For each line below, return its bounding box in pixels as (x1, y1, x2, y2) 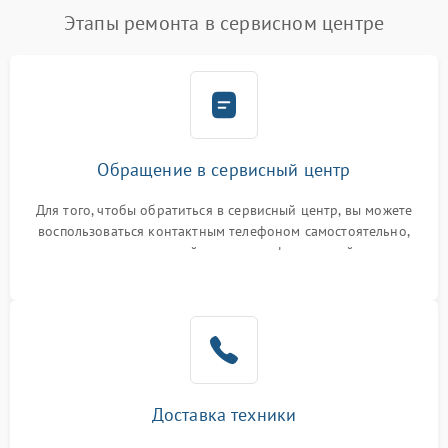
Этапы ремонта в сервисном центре (63, 10, 385, 37)
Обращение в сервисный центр (97, 158, 351, 182)
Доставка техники (151, 403, 297, 427)
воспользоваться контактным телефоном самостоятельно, (38, 222, 410, 241)
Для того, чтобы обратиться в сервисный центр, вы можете (35, 201, 413, 220)
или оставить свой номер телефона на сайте (80, 243, 368, 262)
